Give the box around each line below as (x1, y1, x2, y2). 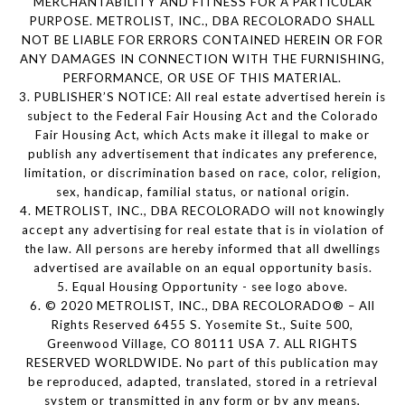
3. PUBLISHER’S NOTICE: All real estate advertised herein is (19, 89, 386, 104)
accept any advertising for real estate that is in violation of (21, 221, 384, 237)
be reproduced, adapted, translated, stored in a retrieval (27, 373, 378, 389)
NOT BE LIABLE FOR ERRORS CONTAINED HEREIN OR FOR (22, 32, 383, 47)
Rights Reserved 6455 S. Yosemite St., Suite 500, (52, 316, 353, 332)
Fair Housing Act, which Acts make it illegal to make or (35, 127, 370, 142)
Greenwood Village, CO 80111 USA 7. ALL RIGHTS (47, 335, 358, 351)
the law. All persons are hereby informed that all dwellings (24, 240, 381, 256)
